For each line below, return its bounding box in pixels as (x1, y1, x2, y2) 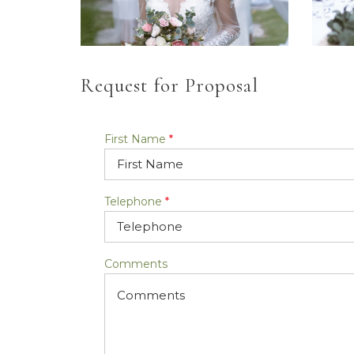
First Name (104, 131, 166, 146)
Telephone (104, 194, 162, 209)
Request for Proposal (81, 73, 258, 97)
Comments (104, 256, 168, 271)
